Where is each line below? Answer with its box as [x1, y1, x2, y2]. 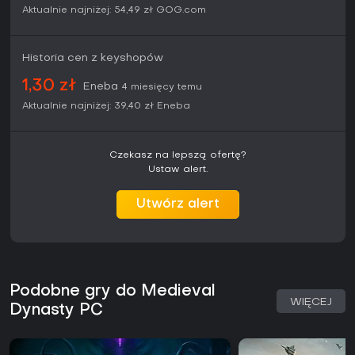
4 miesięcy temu [122, 82, 202, 93]
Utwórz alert [136, 198, 219, 212]
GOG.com [156, 6, 206, 16]
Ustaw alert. [148, 165, 208, 175]
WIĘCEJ [290, 297, 332, 308]
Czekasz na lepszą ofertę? [109, 151, 246, 161]
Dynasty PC [10, 303, 103, 319]
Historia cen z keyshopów [22, 53, 163, 64]
